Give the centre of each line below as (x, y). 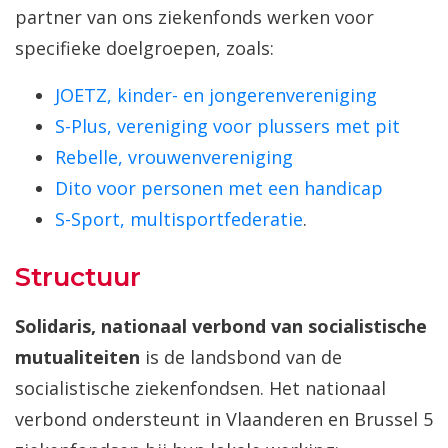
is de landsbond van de (243, 357)
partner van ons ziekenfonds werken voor (194, 17)
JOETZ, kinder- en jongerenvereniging (216, 95)
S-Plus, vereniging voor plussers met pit (227, 126)
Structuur (78, 277)
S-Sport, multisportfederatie (179, 219)
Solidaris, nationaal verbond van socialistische (221, 326)
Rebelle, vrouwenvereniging (174, 157)
